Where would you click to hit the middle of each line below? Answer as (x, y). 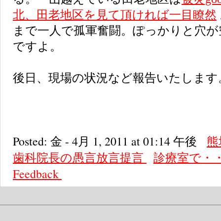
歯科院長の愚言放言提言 (80, 157)
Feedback (37, 174)
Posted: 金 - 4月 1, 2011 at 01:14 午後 (110, 141)
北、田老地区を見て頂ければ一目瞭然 (115, 15)
